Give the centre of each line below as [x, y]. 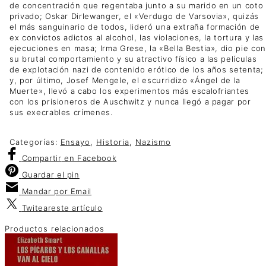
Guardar [38, 174]
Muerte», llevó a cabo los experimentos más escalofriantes [130, 91]
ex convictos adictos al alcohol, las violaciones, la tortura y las [137, 37]
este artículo [77, 208]
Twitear [37, 208]
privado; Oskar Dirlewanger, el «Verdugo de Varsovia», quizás [134, 16]
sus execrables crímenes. [61, 112]
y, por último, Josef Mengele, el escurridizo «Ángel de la [125, 80]
